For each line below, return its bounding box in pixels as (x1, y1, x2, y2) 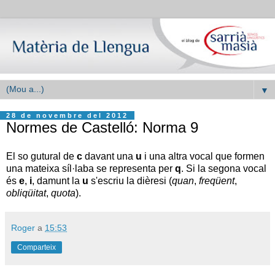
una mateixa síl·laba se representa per (6, 163, 175, 174)
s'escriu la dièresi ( (88, 176, 172, 187)
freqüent (199, 176, 234, 187)
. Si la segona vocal (181, 163, 266, 174)
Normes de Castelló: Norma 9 (6, 118, 198, 136)
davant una (82, 151, 136, 162)
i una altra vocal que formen (142, 151, 265, 162)
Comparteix (17, 243, 56, 252)
